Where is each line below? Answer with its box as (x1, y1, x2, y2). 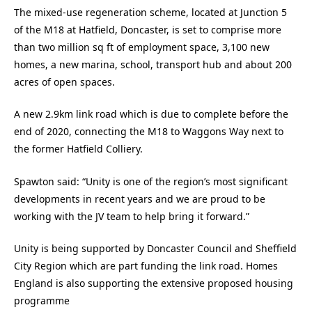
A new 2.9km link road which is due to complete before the (14, 107, 288, 121)
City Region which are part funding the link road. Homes (14, 259, 278, 273)
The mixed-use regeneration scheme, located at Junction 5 (14, 5, 287, 19)
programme (14, 294, 70, 308)
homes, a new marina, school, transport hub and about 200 (14, 57, 292, 71)
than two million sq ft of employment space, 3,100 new (14, 40, 270, 54)
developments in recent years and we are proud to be (14, 192, 265, 205)
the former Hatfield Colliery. (14, 142, 143, 156)
